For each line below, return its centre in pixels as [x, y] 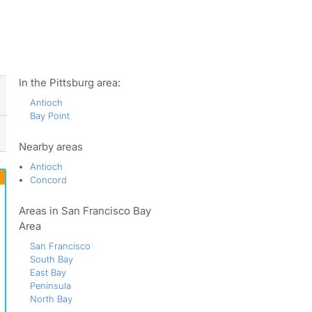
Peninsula [50, 286]
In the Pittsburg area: [69, 83]
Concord [48, 180]
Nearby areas [50, 147]
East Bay [48, 272]
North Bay [51, 299]
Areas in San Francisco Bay [85, 211]
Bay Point [49, 116]
